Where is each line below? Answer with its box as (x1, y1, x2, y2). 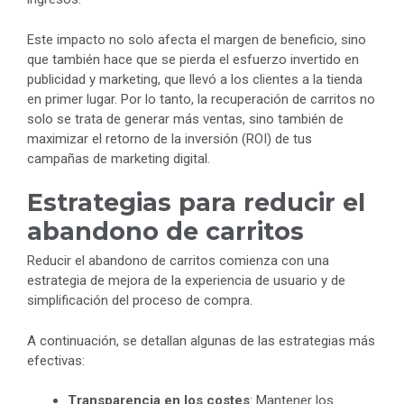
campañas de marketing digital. (27, 150, 210, 167)
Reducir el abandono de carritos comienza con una (27, 252, 329, 270)
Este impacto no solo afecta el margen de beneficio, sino (27, 31, 366, 48)
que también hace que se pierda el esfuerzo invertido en (27, 50, 359, 68)
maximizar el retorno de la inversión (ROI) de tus (27, 130, 312, 147)
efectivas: (27, 352, 85, 369)
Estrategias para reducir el (27, 188, 365, 218)
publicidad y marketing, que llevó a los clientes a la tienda (27, 70, 363, 87)
